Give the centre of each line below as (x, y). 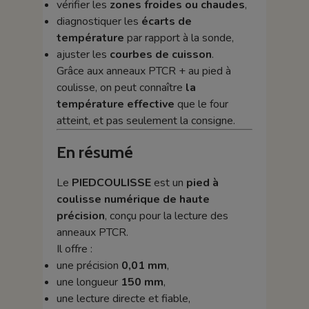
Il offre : (74, 249)
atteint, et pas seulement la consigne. (146, 120)
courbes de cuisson (160, 54)
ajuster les (83, 54)
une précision (89, 265)
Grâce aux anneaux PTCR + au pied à (143, 71)
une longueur (88, 282)
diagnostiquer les (99, 21)
